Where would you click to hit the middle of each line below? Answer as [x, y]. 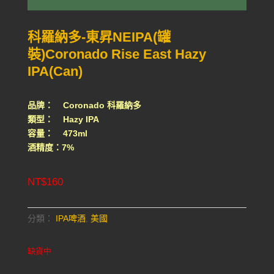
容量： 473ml [57, 133]
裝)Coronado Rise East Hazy [117, 54]
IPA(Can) [55, 71]
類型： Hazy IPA [63, 119]
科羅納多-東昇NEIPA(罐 [99, 37]
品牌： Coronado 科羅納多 [84, 105]
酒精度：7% [50, 147]
